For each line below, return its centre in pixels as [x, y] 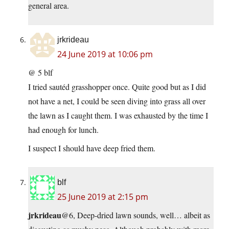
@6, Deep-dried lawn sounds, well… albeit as [136, 215]
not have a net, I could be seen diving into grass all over [117, 101]
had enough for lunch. [63, 130]
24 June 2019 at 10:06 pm [105, 54]
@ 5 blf [40, 73]
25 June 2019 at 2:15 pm [103, 197]
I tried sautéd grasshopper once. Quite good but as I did [117, 87]
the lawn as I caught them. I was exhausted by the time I [118, 116]
